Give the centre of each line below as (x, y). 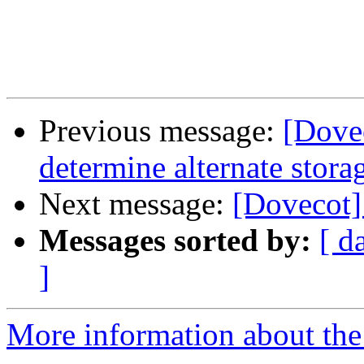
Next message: (136, 204)
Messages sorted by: (175, 240)
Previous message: (161, 131)
